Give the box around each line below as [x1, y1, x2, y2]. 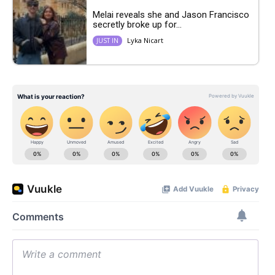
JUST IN [96, 36, 118, 45]
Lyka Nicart [127, 35, 163, 45]
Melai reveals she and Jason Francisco [93, 9, 249, 20]
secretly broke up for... [93, 18, 182, 30]
